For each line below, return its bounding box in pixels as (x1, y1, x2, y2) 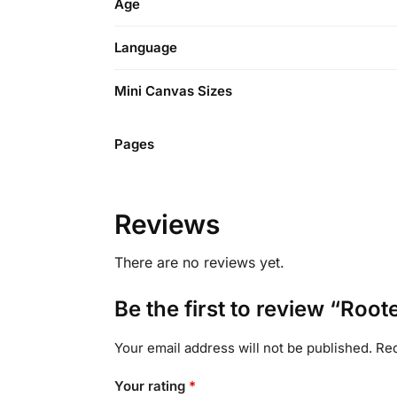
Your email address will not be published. (113, 339, 372, 356)
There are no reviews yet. (113, 253, 284, 271)
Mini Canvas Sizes (114, 82, 232, 99)
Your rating (113, 378, 189, 395)
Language (114, 38, 177, 56)
